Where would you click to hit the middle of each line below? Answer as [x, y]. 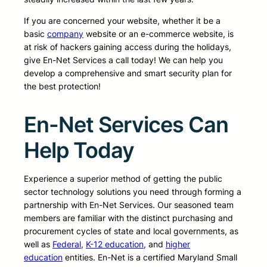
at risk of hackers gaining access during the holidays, [128, 47]
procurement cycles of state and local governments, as [131, 231]
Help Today [79, 150]
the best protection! [62, 86]
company [65, 34]
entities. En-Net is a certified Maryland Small [150, 257]
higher [178, 244]
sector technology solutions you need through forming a [133, 192]
